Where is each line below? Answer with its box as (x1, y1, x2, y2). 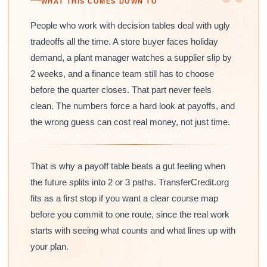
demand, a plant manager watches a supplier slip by (30, 52, 232, 63)
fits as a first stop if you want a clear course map (30, 193, 218, 203)
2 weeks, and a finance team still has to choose (30, 68, 214, 79)
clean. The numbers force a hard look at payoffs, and (30, 100, 235, 111)
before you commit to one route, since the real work (30, 209, 229, 219)
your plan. (30, 241, 69, 252)
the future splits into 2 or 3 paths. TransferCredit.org (30, 176, 229, 187)
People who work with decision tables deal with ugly (30, 20, 230, 30)
